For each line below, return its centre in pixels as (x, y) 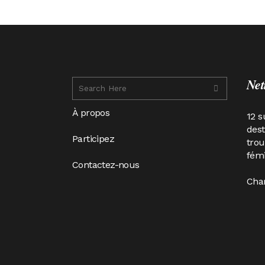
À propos (91, 113)
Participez (93, 139)
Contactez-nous (106, 165)
